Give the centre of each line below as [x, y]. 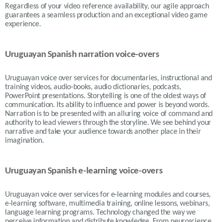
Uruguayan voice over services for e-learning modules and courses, [108, 194]
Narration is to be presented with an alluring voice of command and [109, 114]
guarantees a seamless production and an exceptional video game [106, 15]
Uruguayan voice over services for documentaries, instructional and [109, 78]
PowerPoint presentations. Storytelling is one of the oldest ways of [106, 96]
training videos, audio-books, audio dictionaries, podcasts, [93, 87]
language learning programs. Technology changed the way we [100, 212]
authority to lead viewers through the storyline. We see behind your [108, 123]
